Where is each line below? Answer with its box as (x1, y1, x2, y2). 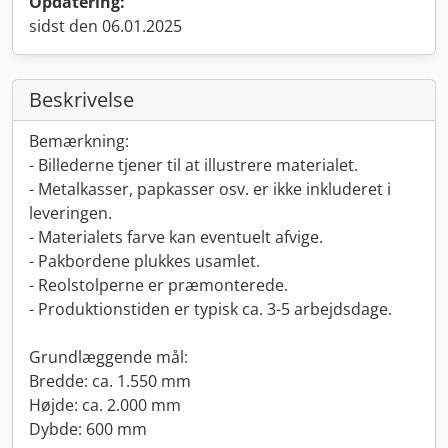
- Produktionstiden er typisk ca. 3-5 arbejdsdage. (29, 298, 392, 320)
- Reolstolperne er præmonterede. (29, 274, 288, 296)
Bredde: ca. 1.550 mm (29, 370, 191, 392)
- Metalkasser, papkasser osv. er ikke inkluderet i (29, 178, 391, 200)
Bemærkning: (29, 130, 129, 152)
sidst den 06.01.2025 (29, 15, 182, 37)
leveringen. (29, 202, 112, 224)
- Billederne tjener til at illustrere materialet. (29, 154, 358, 176)
